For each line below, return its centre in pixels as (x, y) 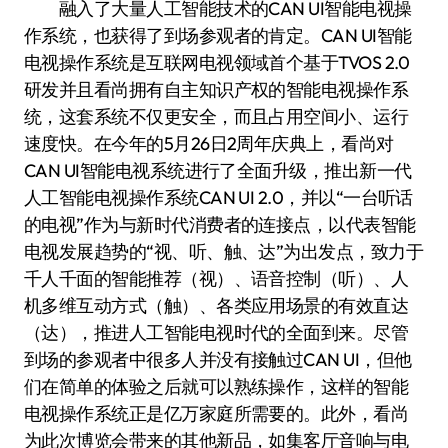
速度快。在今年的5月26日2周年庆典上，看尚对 (209, 143)
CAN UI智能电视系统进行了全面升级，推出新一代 (218, 170)
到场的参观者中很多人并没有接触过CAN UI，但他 (218, 359)
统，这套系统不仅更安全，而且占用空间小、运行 (216, 116)
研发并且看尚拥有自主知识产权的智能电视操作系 (216, 89)
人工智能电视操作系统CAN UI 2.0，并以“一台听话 (218, 197)
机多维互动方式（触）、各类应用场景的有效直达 (216, 305)
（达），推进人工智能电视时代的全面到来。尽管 (216, 332)
